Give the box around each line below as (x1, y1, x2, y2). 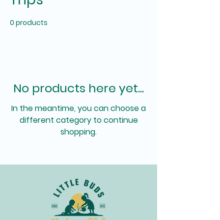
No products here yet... (13, 80, 144, 96)
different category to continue (19, 114, 138, 126)
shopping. (60, 126, 97, 137)
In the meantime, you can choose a (11, 102, 146, 114)
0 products (10, 17, 48, 27)
